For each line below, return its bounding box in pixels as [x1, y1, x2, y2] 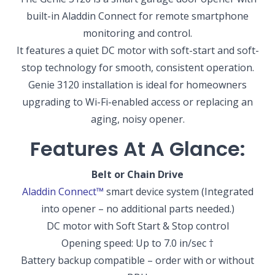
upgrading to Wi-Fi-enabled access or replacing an [22, 95, 253, 109]
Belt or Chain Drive [91, 168, 184, 182]
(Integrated [201, 185, 254, 199]
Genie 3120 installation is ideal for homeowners [28, 78, 247, 92]
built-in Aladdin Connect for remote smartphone [26, 9, 249, 23]
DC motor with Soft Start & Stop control [46, 219, 229, 233]
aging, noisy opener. [90, 112, 185, 126]
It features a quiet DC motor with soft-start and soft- [16, 44, 259, 58]
